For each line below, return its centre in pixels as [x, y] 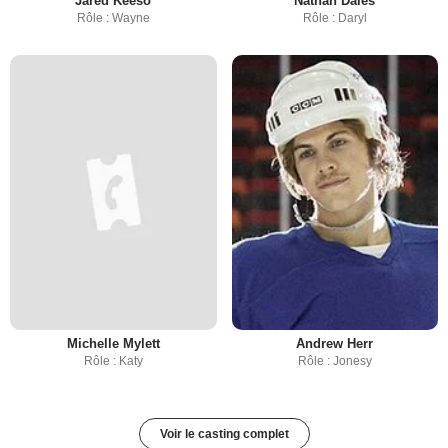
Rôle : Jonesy [334, 361]
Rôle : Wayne [113, 18]
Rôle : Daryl [334, 18]
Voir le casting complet [224, 434]
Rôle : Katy [113, 361]
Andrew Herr [335, 344]
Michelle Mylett [113, 344]
